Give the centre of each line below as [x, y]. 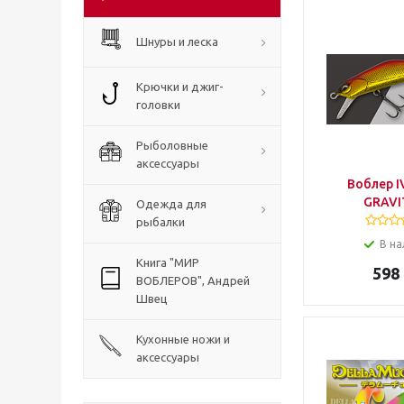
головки [158, 105]
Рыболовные [172, 145]
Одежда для [171, 204]
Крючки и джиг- [180, 87]
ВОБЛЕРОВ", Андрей [193, 280]
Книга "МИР [168, 262]
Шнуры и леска [177, 41]
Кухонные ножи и [183, 339]
